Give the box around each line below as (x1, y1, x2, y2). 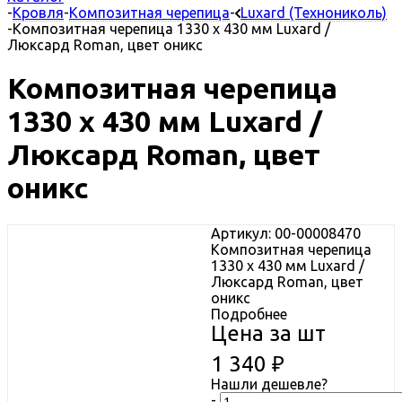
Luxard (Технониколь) (240, 4, 387, 21)
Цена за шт (211, 320, 326, 345)
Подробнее (211, 305, 287, 322)
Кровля (13, 4, 64, 21)
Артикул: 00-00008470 (211, 224, 361, 241)
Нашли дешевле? (211, 375, 328, 392)
